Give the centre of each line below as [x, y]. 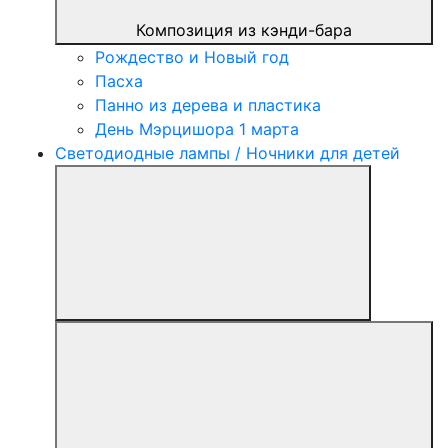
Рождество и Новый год [192, 57]
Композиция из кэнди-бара [244, 30]
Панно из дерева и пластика [208, 105]
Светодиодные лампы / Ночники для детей [227, 153]
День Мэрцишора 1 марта [197, 129]
